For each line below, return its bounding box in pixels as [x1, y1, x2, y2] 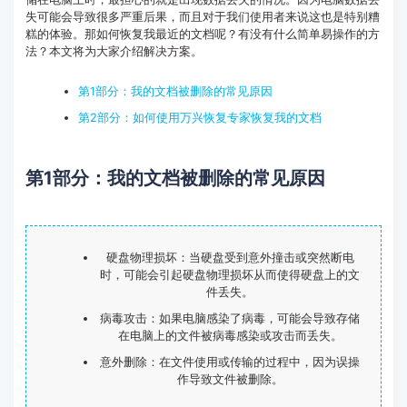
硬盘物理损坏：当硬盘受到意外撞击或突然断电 [105, 251, 354, 265]
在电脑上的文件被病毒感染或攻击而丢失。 [117, 329, 342, 343]
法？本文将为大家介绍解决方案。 [25, 45, 203, 59]
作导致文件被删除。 [176, 372, 283, 387]
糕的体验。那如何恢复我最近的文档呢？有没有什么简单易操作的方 [25, 27, 380, 42]
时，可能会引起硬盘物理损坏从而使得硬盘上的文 [100, 268, 360, 283]
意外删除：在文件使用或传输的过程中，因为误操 [100, 355, 360, 370]
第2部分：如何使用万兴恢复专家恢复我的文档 [77, 111, 322, 125]
